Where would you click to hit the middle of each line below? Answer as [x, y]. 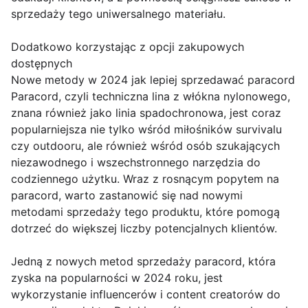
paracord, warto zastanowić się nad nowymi [127, 195]
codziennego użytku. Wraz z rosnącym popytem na [145, 178]
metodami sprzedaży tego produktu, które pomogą [145, 211]
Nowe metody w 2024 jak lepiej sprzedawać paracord [153, 79]
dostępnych [42, 63]
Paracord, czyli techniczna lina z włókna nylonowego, [151, 96]
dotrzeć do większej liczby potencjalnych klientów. [144, 228]
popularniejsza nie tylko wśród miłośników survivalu [146, 129]
